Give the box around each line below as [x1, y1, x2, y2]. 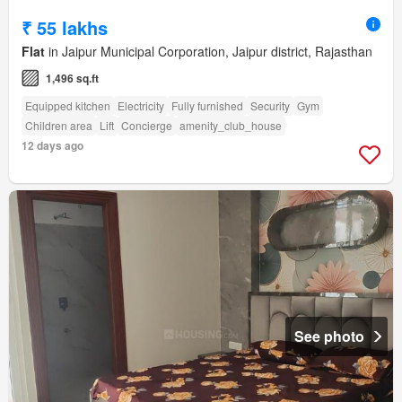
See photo [294, 326, 364, 347]
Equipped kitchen [25, 98, 110, 114]
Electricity [118, 98, 164, 114]
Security [250, 98, 290, 114]
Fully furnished [171, 98, 243, 114]
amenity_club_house [179, 118, 282, 134]
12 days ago [22, 137, 83, 154]
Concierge [121, 118, 172, 134]
